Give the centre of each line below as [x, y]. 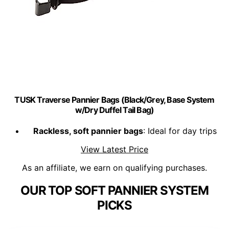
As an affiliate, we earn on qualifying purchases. [114, 168]
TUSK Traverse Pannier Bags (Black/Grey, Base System [114, 99]
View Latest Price [114, 150]
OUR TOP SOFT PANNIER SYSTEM [114, 191]
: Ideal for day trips [180, 131]
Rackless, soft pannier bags [88, 131]
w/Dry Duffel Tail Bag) [114, 110]
